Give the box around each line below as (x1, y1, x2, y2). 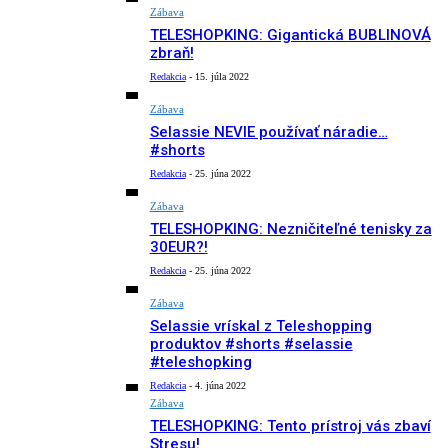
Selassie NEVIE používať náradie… (149, 122, 388, 141)
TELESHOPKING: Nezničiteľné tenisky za (149, 220, 432, 239)
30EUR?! (149, 238, 208, 257)
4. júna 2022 (194, 380, 246, 392)
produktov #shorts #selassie (149, 335, 353, 354)
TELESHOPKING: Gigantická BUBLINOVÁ (149, 25, 431, 44)
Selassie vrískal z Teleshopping (149, 317, 372, 336)
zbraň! (149, 43, 194, 62)
